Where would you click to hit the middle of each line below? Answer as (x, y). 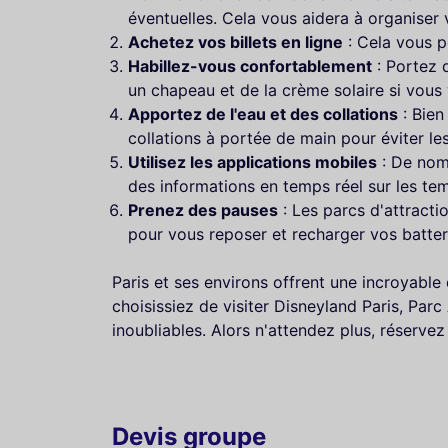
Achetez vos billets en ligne (235, 41)
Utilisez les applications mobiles (252, 161)
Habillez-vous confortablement (250, 65)
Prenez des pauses (203, 209)
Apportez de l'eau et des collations (263, 113)
